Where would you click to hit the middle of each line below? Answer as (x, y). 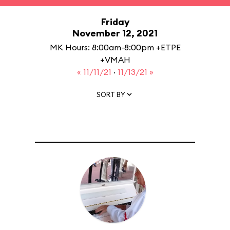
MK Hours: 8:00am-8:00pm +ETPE (115, 47)
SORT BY (111, 94)
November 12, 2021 (115, 33)
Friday (115, 22)
